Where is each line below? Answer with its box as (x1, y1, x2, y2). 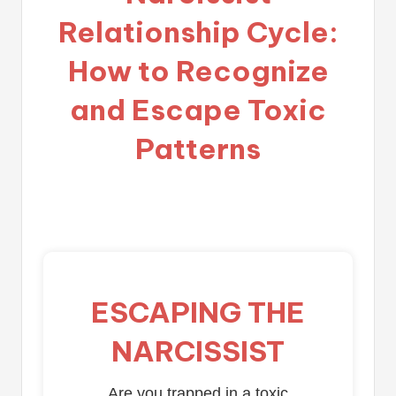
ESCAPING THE (91, 294, 305, 331)
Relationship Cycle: (57, 14, 339, 50)
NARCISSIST (111, 333, 285, 369)
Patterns (135, 131, 261, 167)
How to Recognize (67, 53, 329, 89)
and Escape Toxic (70, 92, 326, 128)
